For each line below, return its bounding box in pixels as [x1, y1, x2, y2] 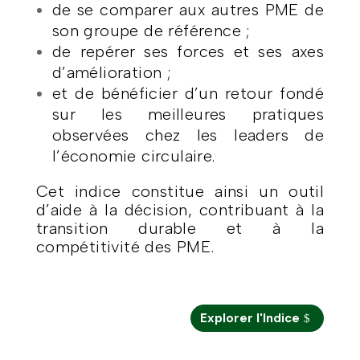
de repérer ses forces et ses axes [51, 42, 325, 61]
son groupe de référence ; [51, 21, 250, 40]
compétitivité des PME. [35, 237, 215, 256]
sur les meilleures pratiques [51, 104, 325, 124]
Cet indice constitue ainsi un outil [35, 182, 325, 201]
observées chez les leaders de [51, 125, 325, 145]
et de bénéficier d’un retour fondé [51, 84, 325, 103]
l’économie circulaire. [51, 146, 215, 166]
